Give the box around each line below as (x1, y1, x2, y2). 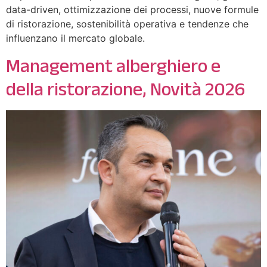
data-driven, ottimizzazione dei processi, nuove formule (6, 4, 259, 16)
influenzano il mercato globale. (6, 32, 145, 45)
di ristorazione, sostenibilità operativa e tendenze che (6, 18, 249, 30)
